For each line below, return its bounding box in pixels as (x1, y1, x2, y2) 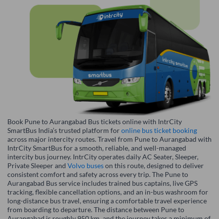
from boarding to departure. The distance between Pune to (7, 205, 184, 214)
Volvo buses (67, 161, 104, 170)
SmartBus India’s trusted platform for (7, 126, 121, 135)
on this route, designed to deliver (104, 161, 204, 170)
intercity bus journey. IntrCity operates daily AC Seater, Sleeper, (7, 153, 198, 161)
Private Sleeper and (7, 161, 67, 170)
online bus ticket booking (121, 126, 197, 135)
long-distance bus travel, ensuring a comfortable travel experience (7, 197, 207, 205)
